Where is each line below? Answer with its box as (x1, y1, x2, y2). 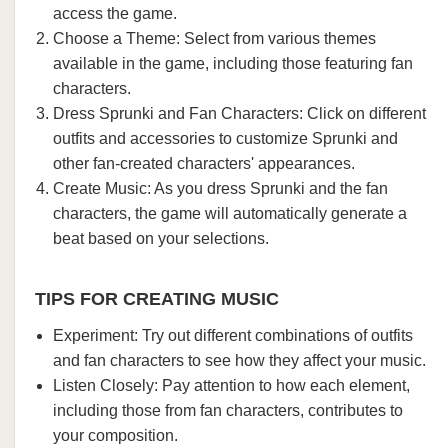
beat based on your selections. (53, 230, 269, 247)
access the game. (53, 5, 177, 22)
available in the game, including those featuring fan (53, 55, 413, 72)
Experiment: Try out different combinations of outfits (53, 327, 413, 344)
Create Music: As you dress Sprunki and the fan (53, 180, 388, 197)
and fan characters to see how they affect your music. (53, 352, 426, 369)
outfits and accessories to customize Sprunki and (53, 130, 398, 147)
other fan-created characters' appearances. (53, 155, 355, 172)
